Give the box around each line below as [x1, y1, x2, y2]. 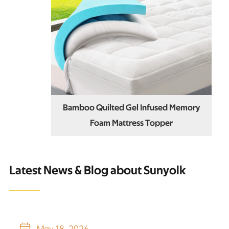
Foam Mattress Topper [89, 118, 173, 127]
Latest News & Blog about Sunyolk [9, 164, 186, 177]
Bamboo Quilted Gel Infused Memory [62, 103, 200, 112]
